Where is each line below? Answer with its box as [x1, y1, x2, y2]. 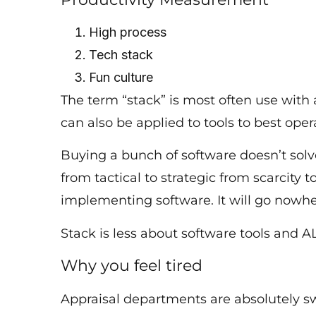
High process [89, 25, 171, 40]
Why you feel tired [61, 256, 207, 276]
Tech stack [89, 47, 157, 63]
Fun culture [89, 70, 157, 85]
